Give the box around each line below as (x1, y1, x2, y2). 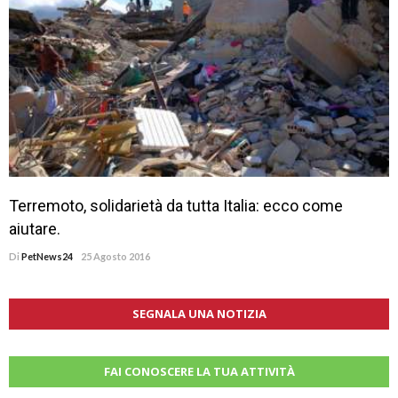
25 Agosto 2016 (81, 251, 150, 263)
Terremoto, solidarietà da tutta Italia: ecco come (9, 196, 343, 216)
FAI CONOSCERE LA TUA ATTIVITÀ (103, 363, 295, 380)
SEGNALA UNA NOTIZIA (131, 306, 267, 322)
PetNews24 (21, 251, 73, 263)
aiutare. (9, 219, 60, 239)
